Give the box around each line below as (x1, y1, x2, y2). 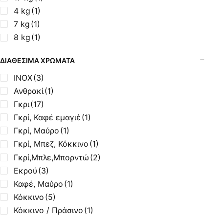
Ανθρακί (14, 86, 44, 96)
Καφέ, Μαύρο (14, 179, 63, 189)
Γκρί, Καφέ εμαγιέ (14, 112, 81, 123)
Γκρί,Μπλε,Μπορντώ (14, 152, 89, 162)
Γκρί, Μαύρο (14, 126, 59, 136)
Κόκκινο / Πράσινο (14, 205, 83, 216)
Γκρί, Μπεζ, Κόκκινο (14, 139, 88, 149)
